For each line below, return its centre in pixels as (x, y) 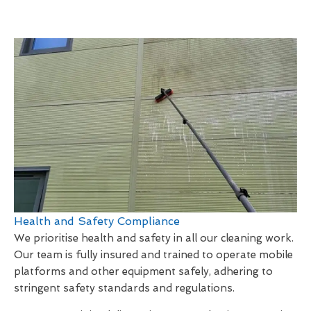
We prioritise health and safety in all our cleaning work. (154, 238)
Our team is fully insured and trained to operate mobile (153, 254)
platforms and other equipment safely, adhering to (143, 271)
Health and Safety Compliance (97, 221)
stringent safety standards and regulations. (124, 288)
